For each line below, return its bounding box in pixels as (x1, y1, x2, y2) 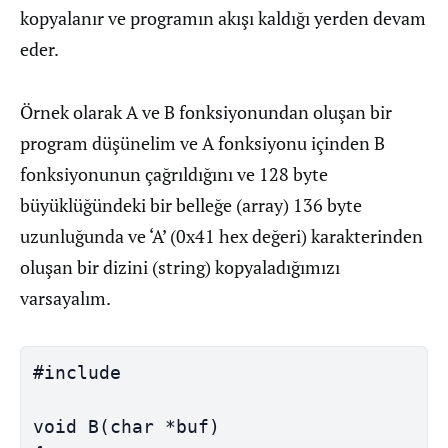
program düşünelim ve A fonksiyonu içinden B (20, 131, 385, 155)
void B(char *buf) (33, 416, 220, 437)
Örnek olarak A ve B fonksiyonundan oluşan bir (20, 100, 392, 124)
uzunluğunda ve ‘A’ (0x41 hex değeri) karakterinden (20, 224, 423, 248)
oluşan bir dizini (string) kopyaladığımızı (20, 255, 340, 279)
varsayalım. (20, 286, 111, 310)
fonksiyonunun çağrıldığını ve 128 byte (20, 162, 328, 186)
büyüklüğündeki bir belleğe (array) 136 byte (20, 193, 362, 217)
